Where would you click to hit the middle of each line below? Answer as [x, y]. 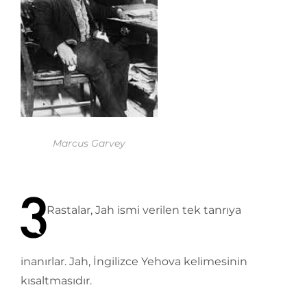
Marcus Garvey [89, 144]
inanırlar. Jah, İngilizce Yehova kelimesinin [134, 262]
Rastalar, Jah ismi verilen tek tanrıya [144, 210]
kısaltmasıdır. [56, 281]
